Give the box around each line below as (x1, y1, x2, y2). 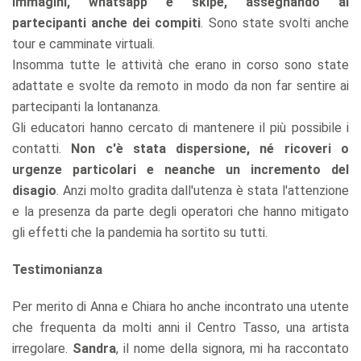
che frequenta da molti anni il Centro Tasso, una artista (12, 319, 349, 335)
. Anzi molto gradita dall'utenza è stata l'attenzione (56, 182, 349, 198)
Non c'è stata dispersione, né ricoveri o (71, 140, 350, 156)
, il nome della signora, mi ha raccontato (116, 340, 349, 356)
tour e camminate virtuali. (12, 35, 155, 52)
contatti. (12, 140, 72, 156)
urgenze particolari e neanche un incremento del (12, 161, 349, 177)
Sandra (73, 340, 116, 356)
